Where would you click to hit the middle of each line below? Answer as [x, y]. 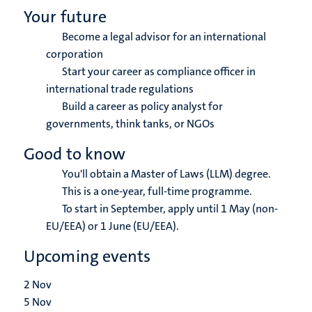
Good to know [75, 154]
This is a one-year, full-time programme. [156, 192]
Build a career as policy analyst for [141, 107]
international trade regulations [120, 89]
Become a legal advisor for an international [163, 37]
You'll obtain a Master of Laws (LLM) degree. [165, 174]
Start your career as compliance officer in [158, 72]
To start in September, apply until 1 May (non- [169, 209]
